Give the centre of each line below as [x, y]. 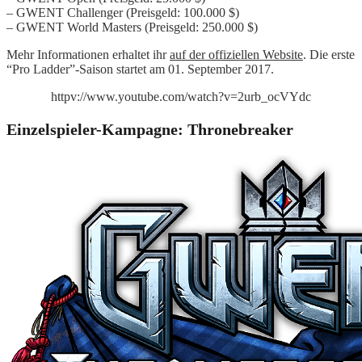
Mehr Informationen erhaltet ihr [88, 54]
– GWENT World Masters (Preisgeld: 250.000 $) [132, 27]
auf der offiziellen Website [236, 54]
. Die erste [329, 54]
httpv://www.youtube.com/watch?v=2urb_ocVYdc [181, 96]
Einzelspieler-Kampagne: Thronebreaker [150, 129]
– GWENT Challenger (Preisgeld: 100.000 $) [123, 12]
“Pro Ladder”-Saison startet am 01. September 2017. [140, 69]
